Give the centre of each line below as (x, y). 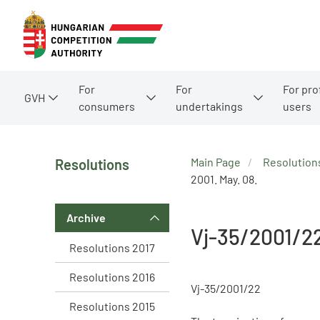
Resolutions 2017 (112, 247)
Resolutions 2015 (112, 306)
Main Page (216, 161)
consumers (107, 106)
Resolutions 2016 (112, 276)
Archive (86, 217)
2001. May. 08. (224, 179)
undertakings (210, 106)
